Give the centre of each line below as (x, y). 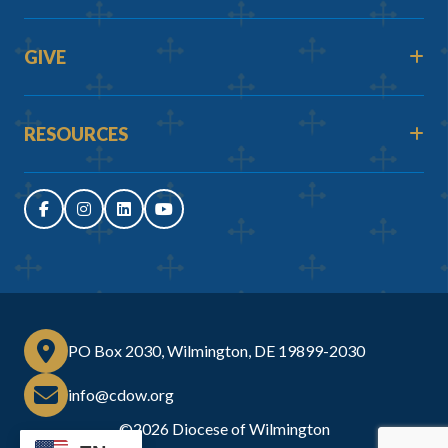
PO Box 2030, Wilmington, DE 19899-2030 (216, 351)
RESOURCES (76, 134)
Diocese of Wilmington (250, 429)
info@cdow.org (121, 395)
